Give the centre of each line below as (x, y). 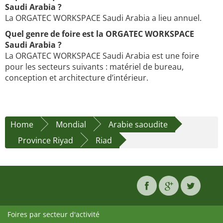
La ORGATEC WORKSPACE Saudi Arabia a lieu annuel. (103, 18)
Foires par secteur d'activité (54, 215)
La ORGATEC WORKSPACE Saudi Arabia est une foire (102, 56)
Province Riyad (46, 141)
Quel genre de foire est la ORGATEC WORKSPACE (100, 34)
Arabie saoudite (138, 125)
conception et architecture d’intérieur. (77, 78)
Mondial (71, 125)
